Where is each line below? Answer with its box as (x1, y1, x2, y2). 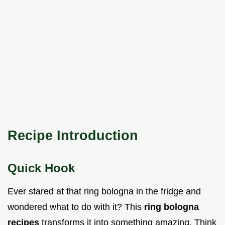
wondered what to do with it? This (8, 202, 144, 212)
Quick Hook (8, 161, 75, 175)
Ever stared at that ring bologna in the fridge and (8, 186, 201, 197)
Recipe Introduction (8, 128, 138, 144)
